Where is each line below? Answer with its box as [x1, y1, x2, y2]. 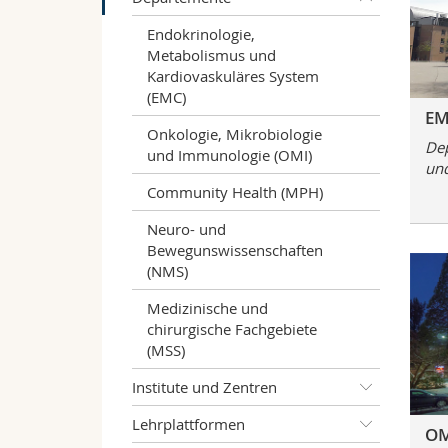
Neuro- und [147, 218, 226, 239]
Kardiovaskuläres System [147, 65, 319, 86]
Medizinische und [147, 297, 268, 318]
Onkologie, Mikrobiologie [147, 123, 322, 144]
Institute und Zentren [132, 376, 277, 397]
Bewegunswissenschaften [147, 239, 323, 260]
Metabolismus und [147, 44, 276, 65]
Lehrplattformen [132, 413, 245, 434]
